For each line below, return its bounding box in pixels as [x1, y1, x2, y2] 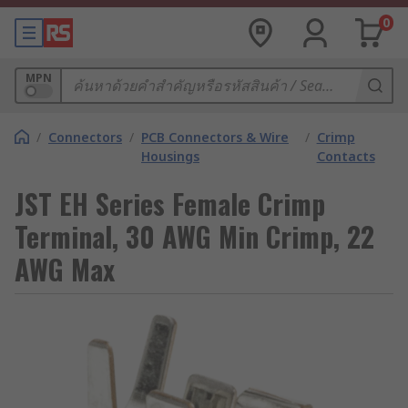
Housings [141, 148, 199, 165]
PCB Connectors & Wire [141, 128, 289, 146]
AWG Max [15, 249, 115, 290]
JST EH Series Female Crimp [15, 183, 325, 224]
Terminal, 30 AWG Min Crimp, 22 [15, 216, 374, 257]
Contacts [316, 148, 375, 165]
